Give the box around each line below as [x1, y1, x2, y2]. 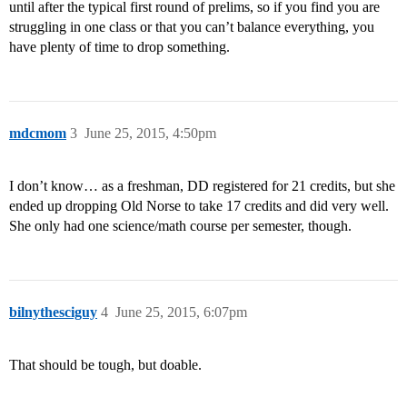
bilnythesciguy [9, 304, 97, 321]
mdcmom [9, 125, 66, 142]
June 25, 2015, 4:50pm [84, 125, 216, 142]
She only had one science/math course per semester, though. [9, 218, 352, 234]
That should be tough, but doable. [9, 357, 202, 373]
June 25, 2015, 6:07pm [115, 304, 247, 321]
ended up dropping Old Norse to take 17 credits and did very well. [9, 198, 389, 214]
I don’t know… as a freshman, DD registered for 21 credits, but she [9, 178, 395, 194]
